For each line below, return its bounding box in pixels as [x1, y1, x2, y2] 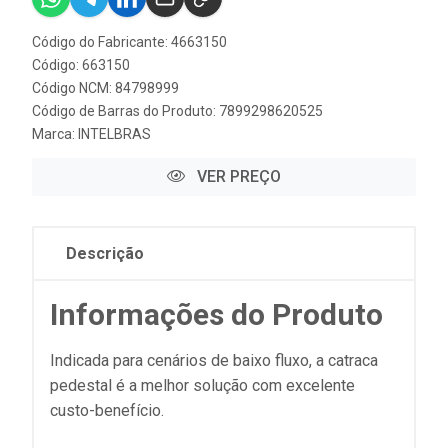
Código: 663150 [32, 57, 130, 73]
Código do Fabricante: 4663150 [32, 34, 227, 50]
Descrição [66, 244, 144, 263]
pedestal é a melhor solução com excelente [50, 376, 355, 395]
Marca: [32, 126, 78, 142]
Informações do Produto [50, 297, 383, 332]
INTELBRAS [78, 126, 151, 142]
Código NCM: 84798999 [32, 80, 179, 96]
